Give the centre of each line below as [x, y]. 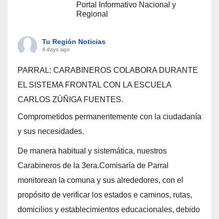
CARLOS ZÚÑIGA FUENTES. [70, 100]
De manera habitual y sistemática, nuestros [92, 151]
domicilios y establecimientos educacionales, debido [109, 210]
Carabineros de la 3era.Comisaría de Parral [93, 166]
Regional [92, 14]
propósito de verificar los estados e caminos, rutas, [105, 195]
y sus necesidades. [51, 131]
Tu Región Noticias [74, 42]
